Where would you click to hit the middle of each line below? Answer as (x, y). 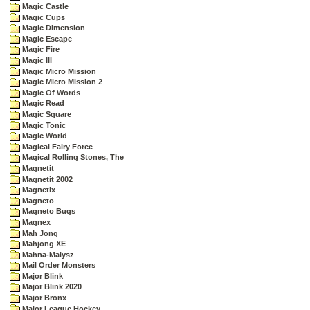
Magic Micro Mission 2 (61, 82)
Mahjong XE (43, 244)
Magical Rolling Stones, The (72, 157)
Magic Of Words (50, 92)
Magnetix (38, 190)
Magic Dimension (53, 28)
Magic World (44, 136)
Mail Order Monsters (58, 265)
